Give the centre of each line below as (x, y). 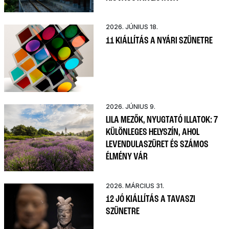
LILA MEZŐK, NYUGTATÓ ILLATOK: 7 (162, 120)
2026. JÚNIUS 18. (132, 27)
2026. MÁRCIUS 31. (135, 186)
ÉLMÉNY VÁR (127, 157)
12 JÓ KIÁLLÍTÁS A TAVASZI (151, 200)
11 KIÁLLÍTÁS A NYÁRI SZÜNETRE (159, 41)
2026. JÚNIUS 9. (131, 106)
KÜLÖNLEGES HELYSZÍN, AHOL (153, 132)
